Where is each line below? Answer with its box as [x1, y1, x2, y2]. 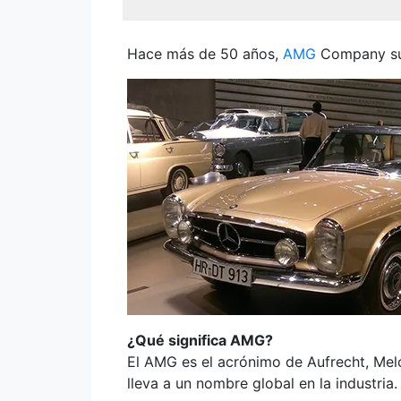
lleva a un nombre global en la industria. [127, 374, 397, 392]
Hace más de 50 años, [127, 45, 283, 63]
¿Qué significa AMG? [127, 331, 273, 349]
